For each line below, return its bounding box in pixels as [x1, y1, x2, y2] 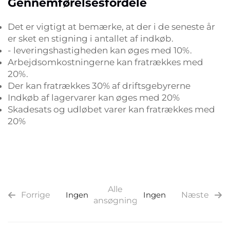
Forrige [21, 190, 50, 200]
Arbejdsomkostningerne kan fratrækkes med [8, 57, 203, 67]
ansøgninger [93, 196, 146, 205]
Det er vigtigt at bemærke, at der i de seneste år [8, 22, 215, 32]
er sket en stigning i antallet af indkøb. [8, 33, 174, 44]
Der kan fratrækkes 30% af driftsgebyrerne [8, 81, 190, 91]
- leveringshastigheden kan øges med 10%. [8, 45, 192, 55]
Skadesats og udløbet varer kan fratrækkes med [8, 104, 215, 114]
